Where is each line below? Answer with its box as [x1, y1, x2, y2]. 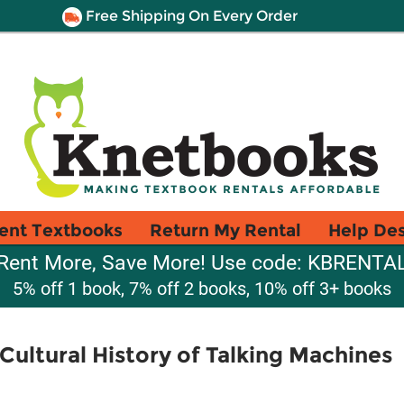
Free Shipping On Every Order [81, 7, 298, 24]
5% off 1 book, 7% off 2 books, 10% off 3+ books [13, 278, 391, 299]
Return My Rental [150, 219, 301, 241]
